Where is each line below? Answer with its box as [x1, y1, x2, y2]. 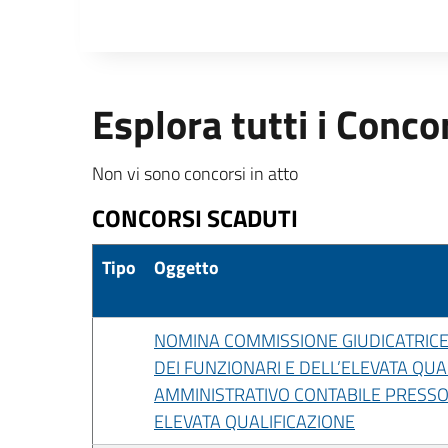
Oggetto [154, 253, 219, 281]
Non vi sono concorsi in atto [92, 159, 298, 187]
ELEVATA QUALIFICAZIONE [154, 407, 355, 435]
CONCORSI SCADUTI [92, 199, 298, 236]
